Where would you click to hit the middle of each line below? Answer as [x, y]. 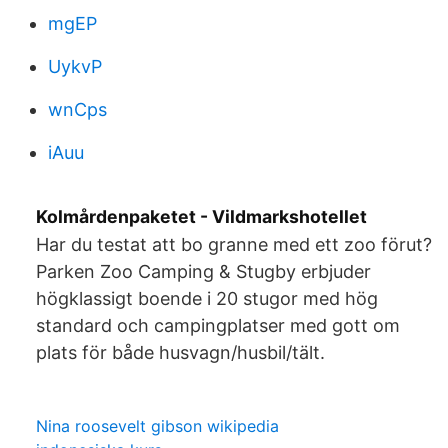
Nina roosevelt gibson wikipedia [157, 426]
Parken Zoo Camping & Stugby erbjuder [203, 271]
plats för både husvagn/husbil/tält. [180, 352]
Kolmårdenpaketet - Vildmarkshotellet [201, 216]
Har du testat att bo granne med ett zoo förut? [234, 244]
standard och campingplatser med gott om [218, 325]
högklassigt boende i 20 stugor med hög [207, 298]
